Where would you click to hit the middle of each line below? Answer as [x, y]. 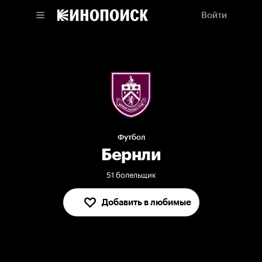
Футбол [131, 137]
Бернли [131, 155]
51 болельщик [131, 174]
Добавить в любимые [146, 203]
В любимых [146, 203]
